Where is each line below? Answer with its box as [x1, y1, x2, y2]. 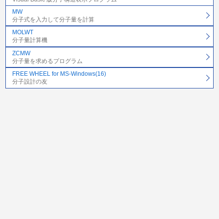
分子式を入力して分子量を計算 [12, 16, 94, 23]
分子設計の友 [12, 78, 47, 86]
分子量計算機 [12, 37, 47, 44]
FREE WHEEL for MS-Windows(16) [12, 70, 106, 78]
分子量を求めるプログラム [12, 57, 83, 65]
